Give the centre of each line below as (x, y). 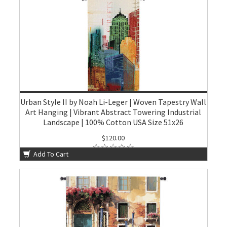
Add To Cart (50, 154)
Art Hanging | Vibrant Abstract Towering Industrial (113, 112)
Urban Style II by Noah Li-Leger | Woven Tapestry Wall (113, 102)
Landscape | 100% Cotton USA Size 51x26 (113, 122)
